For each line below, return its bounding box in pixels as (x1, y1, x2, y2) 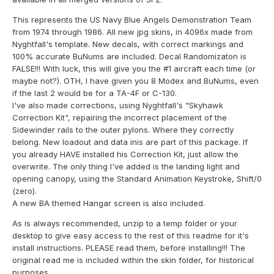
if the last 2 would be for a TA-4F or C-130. (12, 88, 177, 98)
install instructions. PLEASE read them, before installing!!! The (12, 243, 245, 253)
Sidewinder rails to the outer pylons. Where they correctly (12, 125, 234, 135)
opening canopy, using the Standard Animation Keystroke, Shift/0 (12, 174, 262, 184)
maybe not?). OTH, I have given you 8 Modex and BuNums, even (12, 76, 259, 86)
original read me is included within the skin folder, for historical (12, 255, 254, 265)
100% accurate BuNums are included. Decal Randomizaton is (12, 51, 246, 62)
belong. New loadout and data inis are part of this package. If (12, 137, 248, 147)
